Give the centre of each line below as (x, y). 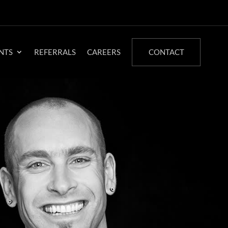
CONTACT (166, 52)
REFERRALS (55, 52)
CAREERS (104, 52)
